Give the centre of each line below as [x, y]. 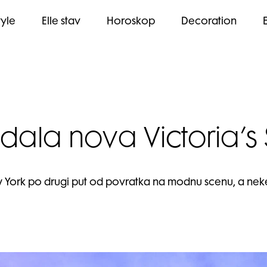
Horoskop [131, 22]
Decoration [209, 22]
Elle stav [61, 22]
